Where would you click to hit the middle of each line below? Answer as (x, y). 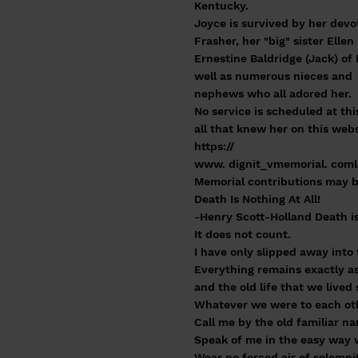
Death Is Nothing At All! (257, 199)
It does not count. (243, 234)
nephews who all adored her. (273, 93)
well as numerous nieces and (273, 76)
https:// (214, 146)
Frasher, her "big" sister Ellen (274, 41)
